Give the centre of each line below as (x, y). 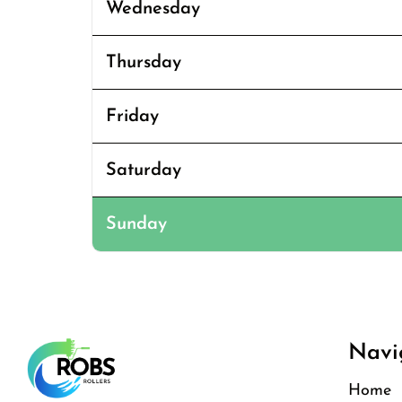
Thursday (144, 62)
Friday (132, 116)
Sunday (136, 224)
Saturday (144, 170)
